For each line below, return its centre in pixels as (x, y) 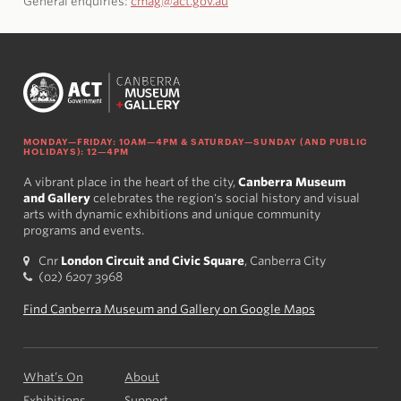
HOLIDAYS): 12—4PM (76, 150)
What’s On (53, 378)
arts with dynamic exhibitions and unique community (171, 214)
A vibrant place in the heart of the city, (130, 182)
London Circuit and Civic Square (153, 260)
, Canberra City (286, 260)
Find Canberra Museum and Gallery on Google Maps (169, 309)
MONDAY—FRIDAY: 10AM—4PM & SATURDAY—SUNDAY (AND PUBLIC (196, 140)
